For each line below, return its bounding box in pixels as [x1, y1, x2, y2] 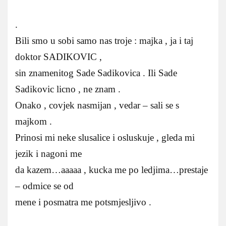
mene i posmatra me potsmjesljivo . [15, 196, 151, 207]
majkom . [15, 116, 52, 127]
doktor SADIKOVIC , [15, 51, 102, 62]
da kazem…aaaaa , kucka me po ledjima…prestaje [15, 164, 208, 175]
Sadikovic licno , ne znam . [15, 83, 121, 94]
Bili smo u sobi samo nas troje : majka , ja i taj [15, 35, 193, 46]
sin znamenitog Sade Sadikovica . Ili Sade [15, 67, 177, 78]
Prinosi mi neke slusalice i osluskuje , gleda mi [15, 132, 195, 143]
